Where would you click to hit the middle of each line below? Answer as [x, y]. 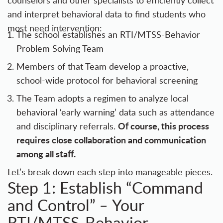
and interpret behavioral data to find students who [107, 14]
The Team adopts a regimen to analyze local [103, 98]
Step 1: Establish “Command [105, 187]
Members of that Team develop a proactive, [103, 66]
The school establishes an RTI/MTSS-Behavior [108, 35]
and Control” [52, 205]
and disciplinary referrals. [67, 126]
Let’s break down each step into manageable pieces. [110, 172]
